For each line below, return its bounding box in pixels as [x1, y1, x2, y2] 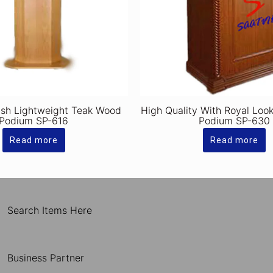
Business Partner [7, 252, 84, 264]
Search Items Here [7, 204, 92, 217]
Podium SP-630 [198, 115, 270, 127]
